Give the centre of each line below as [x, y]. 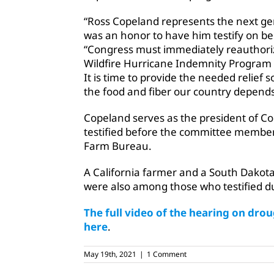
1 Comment [167, 254]
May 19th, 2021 [110, 254]
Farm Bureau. [118, 146]
